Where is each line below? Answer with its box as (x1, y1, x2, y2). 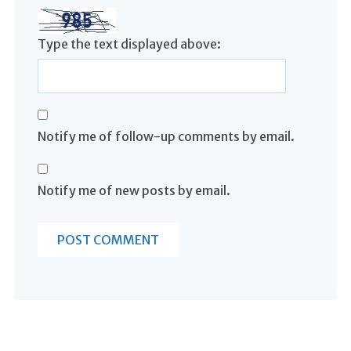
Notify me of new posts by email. (37, 183, 230, 199)
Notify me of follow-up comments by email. (37, 128, 295, 145)
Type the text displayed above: (37, 36, 221, 52)
